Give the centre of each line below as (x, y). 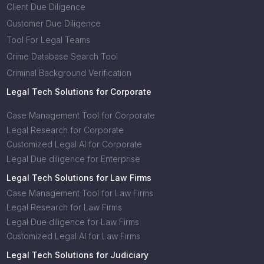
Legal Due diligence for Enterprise (73, 159)
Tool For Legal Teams (48, 40)
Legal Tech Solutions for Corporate (79, 92)
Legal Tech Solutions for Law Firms (79, 177)
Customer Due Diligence (53, 23)
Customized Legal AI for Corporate (74, 144)
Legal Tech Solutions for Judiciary (77, 255)
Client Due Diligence (46, 7)
